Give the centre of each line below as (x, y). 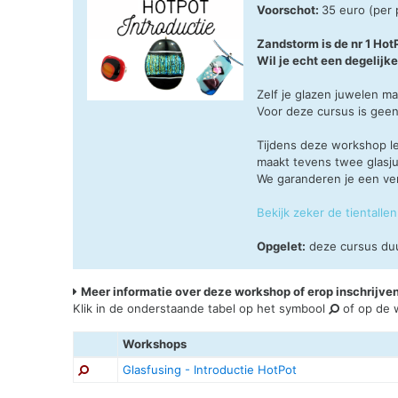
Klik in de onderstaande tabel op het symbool (201, 309)
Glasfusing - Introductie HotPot (210, 370)
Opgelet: (282, 247)
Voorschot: (290, 10)
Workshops (155, 344)
